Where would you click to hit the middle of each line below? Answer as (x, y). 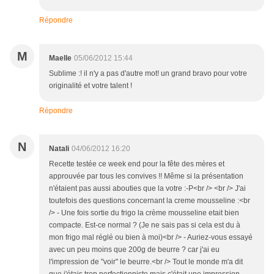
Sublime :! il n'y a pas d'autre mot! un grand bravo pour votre (148, 74)
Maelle (60, 58)
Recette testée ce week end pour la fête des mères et (137, 164)
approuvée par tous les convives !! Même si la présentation (146, 176)
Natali (59, 149)
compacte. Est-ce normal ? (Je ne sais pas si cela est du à (145, 225)
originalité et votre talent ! (91, 86)
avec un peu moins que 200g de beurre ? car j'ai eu (134, 250)
